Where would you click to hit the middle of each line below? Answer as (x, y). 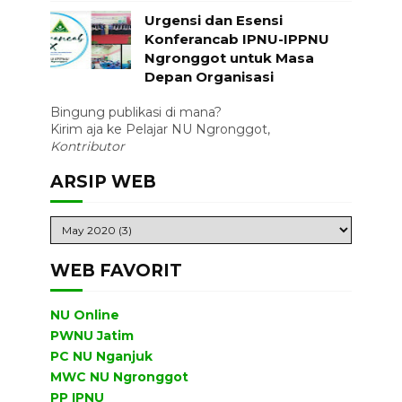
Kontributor (87, 146)
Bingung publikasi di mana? (135, 112)
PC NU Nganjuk (101, 357)
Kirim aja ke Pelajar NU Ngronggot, (160, 129)
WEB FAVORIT (116, 270)
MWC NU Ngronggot (119, 377)
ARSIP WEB (103, 181)
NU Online (84, 315)
